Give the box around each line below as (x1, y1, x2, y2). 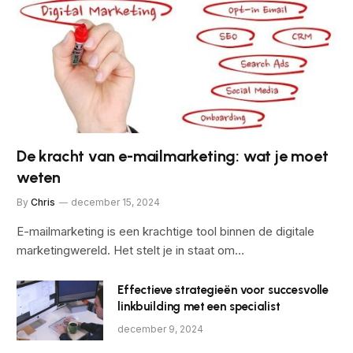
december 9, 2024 (117, 322, 203, 335)
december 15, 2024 (71, 195, 160, 208)
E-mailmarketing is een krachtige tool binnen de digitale (17, 223, 314, 239)
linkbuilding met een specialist (117, 299, 281, 314)
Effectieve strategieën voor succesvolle (117, 282, 329, 297)
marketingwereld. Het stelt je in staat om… (17, 242, 244, 258)
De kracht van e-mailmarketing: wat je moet (17, 146, 329, 165)
